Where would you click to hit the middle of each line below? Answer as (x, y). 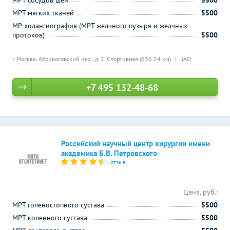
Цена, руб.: (200, 192)
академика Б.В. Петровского (109, 153)
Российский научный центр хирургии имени (136, 143)
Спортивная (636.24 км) (140, 59)
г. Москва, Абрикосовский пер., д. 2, (60, 59)
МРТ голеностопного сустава (58, 205)
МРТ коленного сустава (50, 218)
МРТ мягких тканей (43, 13)
